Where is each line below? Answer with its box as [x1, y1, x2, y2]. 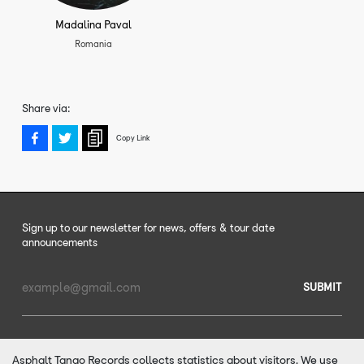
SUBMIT [302, 280, 341, 295]
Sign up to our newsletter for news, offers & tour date [22, 221, 275, 236]
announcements [22, 236, 98, 250]
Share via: [22, 102, 71, 116]
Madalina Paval [55, 18, 132, 32]
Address [22, 300, 50, 311]
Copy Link [116, 132, 150, 143]
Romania [75, 38, 113, 50]
